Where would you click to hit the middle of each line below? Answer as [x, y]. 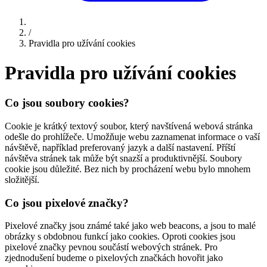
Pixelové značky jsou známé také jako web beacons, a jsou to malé [130, 226]
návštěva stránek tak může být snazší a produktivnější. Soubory [123, 158]
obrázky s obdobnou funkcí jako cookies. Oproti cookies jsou [120, 237]
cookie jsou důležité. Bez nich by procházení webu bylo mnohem [128, 169]
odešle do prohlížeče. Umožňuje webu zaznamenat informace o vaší [132, 136]
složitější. [22, 179]
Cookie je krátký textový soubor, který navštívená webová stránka [129, 126]
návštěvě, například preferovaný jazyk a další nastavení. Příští [120, 147]
